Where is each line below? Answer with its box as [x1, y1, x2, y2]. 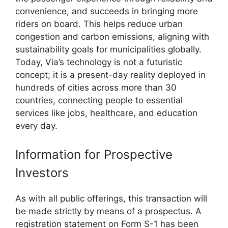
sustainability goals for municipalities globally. [15, 44, 202, 55]
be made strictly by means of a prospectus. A [15, 206, 202, 216]
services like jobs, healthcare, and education [15, 108, 197, 119]
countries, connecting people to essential [15, 95, 183, 106]
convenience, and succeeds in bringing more [15, 6, 198, 17]
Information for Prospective [15, 147, 173, 162]
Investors [15, 165, 69, 180]
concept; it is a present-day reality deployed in [15, 70, 206, 80]
